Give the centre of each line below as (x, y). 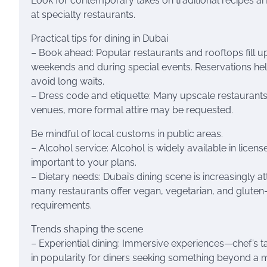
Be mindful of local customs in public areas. (127, 134)
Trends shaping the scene (87, 229)
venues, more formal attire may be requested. (132, 110)
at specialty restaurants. (83, 15)
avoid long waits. (68, 81)
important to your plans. (84, 162)
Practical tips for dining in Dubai (100, 38)
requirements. (61, 205)
